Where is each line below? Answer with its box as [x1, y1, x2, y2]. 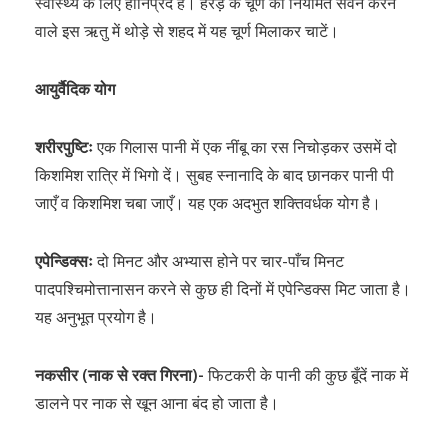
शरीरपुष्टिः [35, 136, 97, 158]
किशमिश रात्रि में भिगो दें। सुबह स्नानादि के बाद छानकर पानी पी [35, 164, 394, 186]
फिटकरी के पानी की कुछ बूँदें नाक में [208, 364, 408, 386]
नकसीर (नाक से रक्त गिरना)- [35, 364, 208, 386]
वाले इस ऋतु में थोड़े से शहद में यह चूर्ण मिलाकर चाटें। [35, 20, 339, 42]
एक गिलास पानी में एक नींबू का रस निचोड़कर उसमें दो [97, 136, 397, 158]
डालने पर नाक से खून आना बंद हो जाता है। [35, 392, 279, 414]
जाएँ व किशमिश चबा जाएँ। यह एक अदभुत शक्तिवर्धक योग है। [35, 192, 381, 214]
